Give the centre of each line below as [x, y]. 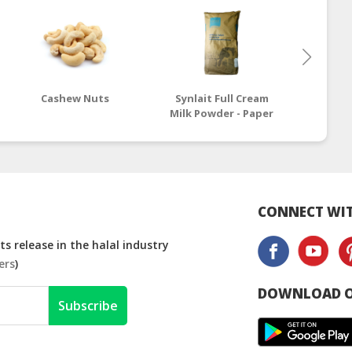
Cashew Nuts [75, 99]
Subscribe [88, 306]
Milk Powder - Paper [222, 114]
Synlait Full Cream [222, 99]
